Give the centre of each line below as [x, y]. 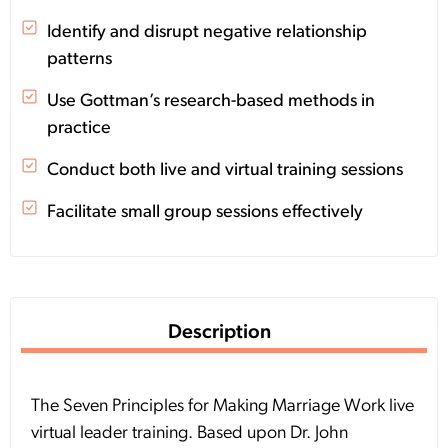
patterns [80, 60]
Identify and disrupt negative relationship [207, 33]
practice [79, 129]
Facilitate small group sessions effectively [205, 213]
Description [219, 333]
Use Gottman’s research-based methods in [211, 102]
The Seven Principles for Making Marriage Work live [222, 407]
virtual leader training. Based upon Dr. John [189, 434]
